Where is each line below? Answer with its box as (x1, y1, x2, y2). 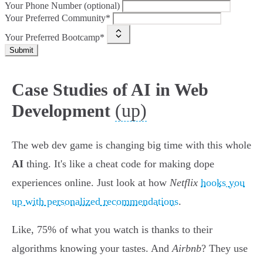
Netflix (170, 177, 198, 189)
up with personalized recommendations (12, 195, 178, 208)
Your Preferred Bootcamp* (5, 32, 104, 43)
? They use (201, 242, 248, 255)
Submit (9, 46, 33, 55)
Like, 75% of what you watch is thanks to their (12, 224, 213, 236)
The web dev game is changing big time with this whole (12, 139, 251, 151)
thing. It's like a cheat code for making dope (23, 158, 214, 170)
